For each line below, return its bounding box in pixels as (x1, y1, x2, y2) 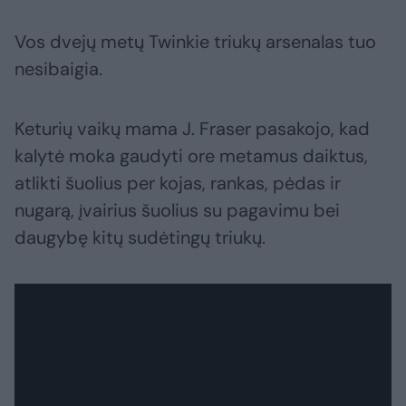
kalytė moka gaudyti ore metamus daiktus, (14, 143, 368, 168)
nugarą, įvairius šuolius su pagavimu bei (14, 198, 340, 222)
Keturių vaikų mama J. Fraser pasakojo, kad (14, 116, 370, 140)
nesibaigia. (14, 56, 102, 81)
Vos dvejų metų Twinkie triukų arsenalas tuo (14, 29, 376, 53)
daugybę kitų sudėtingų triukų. (14, 225, 266, 249)
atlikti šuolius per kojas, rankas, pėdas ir (14, 170, 341, 195)
